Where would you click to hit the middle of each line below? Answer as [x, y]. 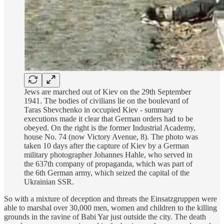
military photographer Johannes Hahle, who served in [108, 154]
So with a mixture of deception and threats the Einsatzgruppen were [110, 198]
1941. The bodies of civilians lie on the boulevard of [106, 100]
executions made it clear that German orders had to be [108, 118]
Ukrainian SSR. [49, 181]
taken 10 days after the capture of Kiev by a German [106, 145]
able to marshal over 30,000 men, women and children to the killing [110, 207]
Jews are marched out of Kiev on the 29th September [107, 91]
